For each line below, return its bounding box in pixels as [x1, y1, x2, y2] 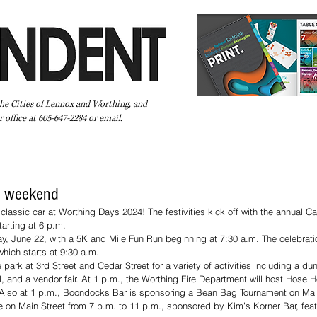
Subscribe [210, 139, 256, 152]
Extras [167, 139, 196, 152]
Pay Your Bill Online [6, 139, 96, 152]
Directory [110, 139, 153, 152]
